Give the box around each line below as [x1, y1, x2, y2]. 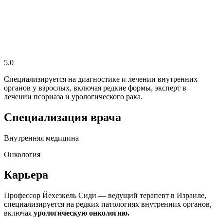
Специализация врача [4, 110, 121, 124]
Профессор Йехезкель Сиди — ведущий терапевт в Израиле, [4, 191, 206, 200]
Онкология [4, 150, 40, 159]
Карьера [4, 168, 48, 182]
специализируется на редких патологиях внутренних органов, [4, 200, 212, 209]
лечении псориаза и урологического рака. [4, 92, 143, 101]
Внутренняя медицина [4, 133, 79, 142]
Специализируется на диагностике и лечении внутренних [4, 74, 198, 83]
